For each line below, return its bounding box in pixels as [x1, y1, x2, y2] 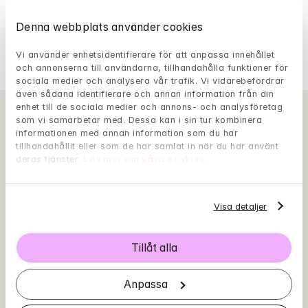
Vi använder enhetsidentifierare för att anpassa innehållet [16, 49, 274, 60]
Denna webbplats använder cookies [16, 20, 203, 34]
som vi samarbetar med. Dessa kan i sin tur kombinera [16, 115, 262, 126]
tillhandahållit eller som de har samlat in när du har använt [16, 141, 278, 152]
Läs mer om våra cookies [83, 154, 205, 165]
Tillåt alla [131, 241, 177, 255]
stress [35, 3, 67, 17]
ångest [35, 19, 70, 33]
